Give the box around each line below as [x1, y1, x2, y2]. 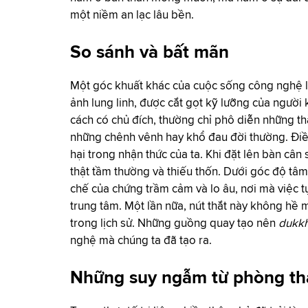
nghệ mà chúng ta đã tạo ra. [70, 235, 212, 247]
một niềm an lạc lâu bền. [70, 10, 194, 21]
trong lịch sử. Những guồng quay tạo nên [70, 218, 278, 230]
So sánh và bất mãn [70, 43, 234, 61]
